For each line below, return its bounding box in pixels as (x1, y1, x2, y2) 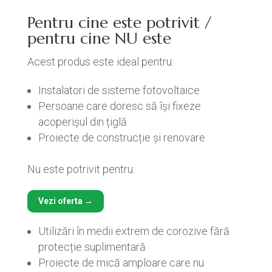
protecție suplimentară (38, 240, 146, 253)
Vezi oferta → (38, 196, 93, 206)
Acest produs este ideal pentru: (27, 55, 174, 68)
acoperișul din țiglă (38, 115, 127, 128)
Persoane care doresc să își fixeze (38, 100, 201, 112)
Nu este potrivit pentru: (27, 163, 135, 175)
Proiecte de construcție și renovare (38, 131, 205, 144)
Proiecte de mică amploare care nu (38, 256, 204, 269)
